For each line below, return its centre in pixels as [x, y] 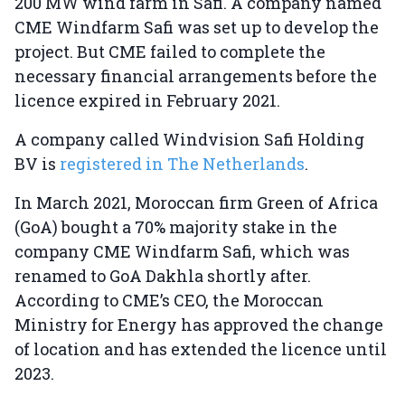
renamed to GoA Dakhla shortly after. [163, 276]
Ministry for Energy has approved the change [199, 325]
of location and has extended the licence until [201, 349]
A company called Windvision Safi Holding [189, 140]
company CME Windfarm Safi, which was [182, 252]
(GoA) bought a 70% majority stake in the [176, 227]
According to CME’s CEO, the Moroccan [169, 301]
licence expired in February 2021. [149, 101]
